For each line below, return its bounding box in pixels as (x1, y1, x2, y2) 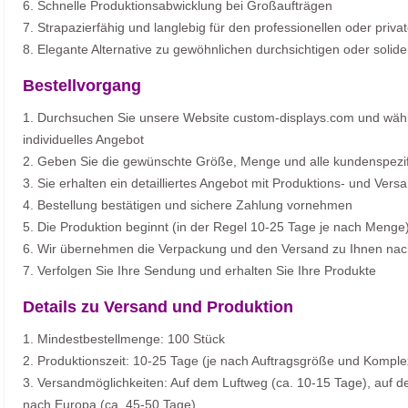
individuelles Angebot (23, 132, 144, 148)
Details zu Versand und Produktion (23, 298, 293, 317)
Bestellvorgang (23, 76, 141, 96)
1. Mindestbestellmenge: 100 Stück (23, 331, 225, 347)
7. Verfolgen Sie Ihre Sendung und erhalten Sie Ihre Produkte (23, 263, 376, 279)
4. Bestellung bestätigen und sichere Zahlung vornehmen (23, 198, 352, 213)
